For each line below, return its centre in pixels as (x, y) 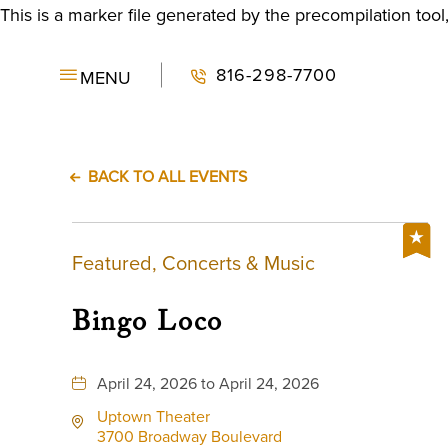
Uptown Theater (153, 416)
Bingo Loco (147, 326)
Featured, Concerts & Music (193, 263)
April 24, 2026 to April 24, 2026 (208, 383)
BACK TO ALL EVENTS (167, 176)
